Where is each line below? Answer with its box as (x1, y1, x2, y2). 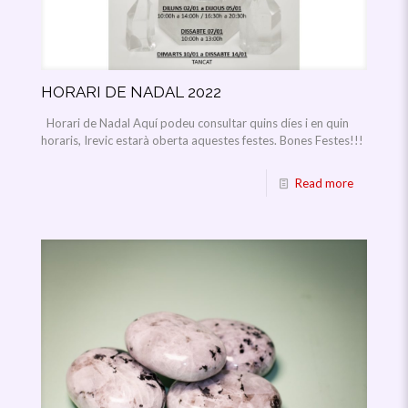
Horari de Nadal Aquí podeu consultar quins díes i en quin (41, 116, 349, 131)
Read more (295, 176, 353, 191)
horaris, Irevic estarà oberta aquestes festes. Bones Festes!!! (41, 133, 363, 148)
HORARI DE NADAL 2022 (41, 83, 221, 102)
